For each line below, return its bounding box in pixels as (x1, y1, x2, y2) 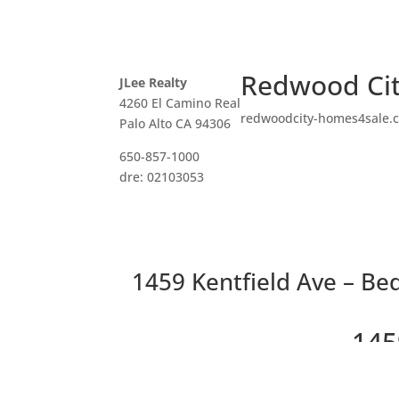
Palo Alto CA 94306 (119, 114, 232, 132)
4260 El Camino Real (119, 94, 241, 111)
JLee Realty (119, 73, 188, 91)
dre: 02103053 (119, 167, 205, 185)
